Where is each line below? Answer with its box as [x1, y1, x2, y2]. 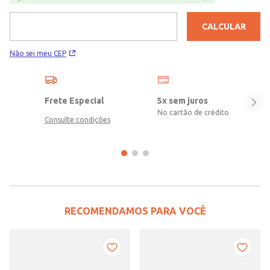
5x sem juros [157, 95, 208, 105]
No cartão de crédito [157, 108, 229, 116]
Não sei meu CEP [10, 49, 66, 57]
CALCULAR [201, 21, 246, 31]
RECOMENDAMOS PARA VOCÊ [64, 205, 206, 216]
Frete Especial [44, 95, 104, 105]
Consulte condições [44, 115, 110, 124]
